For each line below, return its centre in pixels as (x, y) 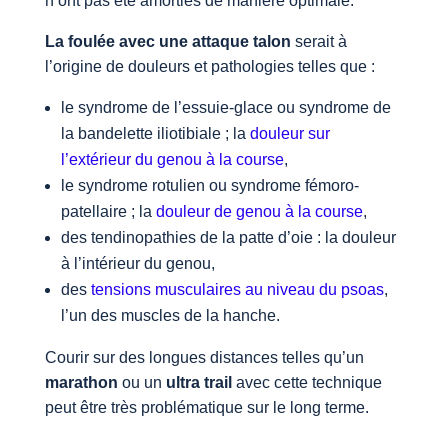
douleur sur (289, 134)
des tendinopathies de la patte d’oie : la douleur (228, 238)
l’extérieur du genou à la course (172, 160)
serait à (318, 42)
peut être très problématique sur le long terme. (206, 408)
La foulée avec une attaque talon (167, 42)
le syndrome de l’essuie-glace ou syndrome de (225, 108)
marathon (81, 383)
